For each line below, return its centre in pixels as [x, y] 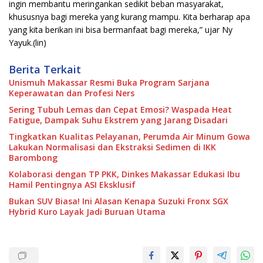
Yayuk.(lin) [28, 42]
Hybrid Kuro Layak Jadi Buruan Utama [87, 211]
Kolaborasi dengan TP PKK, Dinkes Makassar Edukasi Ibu [124, 174]
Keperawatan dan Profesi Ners [72, 93]
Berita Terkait [45, 69]
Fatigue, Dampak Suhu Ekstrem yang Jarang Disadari [118, 120]
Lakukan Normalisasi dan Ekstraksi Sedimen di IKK [112, 147]
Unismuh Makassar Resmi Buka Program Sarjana [109, 82]
